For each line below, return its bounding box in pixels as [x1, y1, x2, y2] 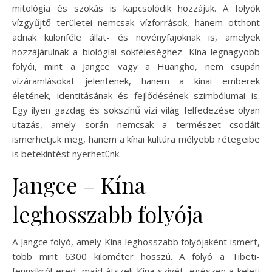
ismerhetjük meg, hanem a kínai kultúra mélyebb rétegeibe [12, 132, 260, 145]
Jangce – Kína [12, 169, 146, 199]
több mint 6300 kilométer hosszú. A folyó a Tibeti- [12, 250, 260, 262]
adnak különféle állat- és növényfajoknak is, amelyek [12, 30, 260, 43]
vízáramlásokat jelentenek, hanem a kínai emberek [12, 74, 260, 87]
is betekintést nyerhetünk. [12, 147, 121, 160]
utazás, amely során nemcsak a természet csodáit [12, 118, 260, 131]
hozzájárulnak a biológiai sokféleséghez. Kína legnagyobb [12, 45, 260, 58]
